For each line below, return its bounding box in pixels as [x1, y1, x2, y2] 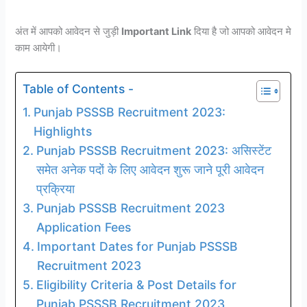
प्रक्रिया [36, 182, 75, 197]
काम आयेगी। [15, 41, 65, 54]
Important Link [121, 25, 192, 38]
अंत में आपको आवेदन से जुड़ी [15, 25, 122, 38]
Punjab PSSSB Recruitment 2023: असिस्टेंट [36, 143, 271, 158]
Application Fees [36, 220, 131, 235]
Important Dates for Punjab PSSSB [36, 239, 238, 254]
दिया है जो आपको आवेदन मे [191, 25, 292, 38]
